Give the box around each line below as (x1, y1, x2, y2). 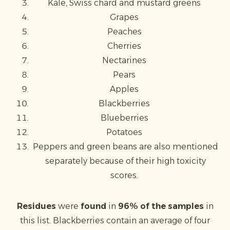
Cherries (107, 41, 143, 51)
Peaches (107, 27, 144, 36)
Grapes (110, 12, 141, 22)
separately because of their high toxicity (45, 156, 206, 166)
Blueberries (100, 113, 150, 123)
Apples (110, 84, 141, 94)
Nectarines (102, 55, 148, 65)
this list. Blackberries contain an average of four (20, 216, 210, 225)
